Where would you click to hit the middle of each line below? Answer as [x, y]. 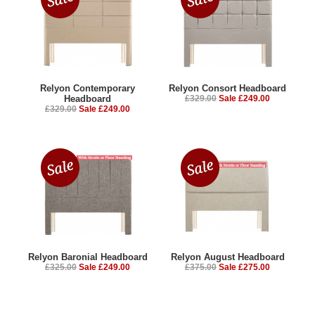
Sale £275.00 [244, 267]
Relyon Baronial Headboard [88, 257]
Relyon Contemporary [88, 88]
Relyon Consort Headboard [227, 88]
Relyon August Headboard [227, 257]
